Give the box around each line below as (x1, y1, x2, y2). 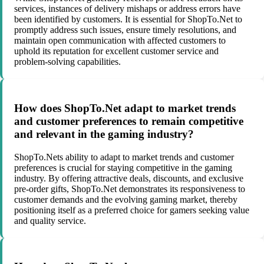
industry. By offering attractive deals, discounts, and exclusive (14, 173, 243, 183)
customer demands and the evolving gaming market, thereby (14, 194, 237, 204)
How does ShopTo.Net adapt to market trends (14, 101, 236, 114)
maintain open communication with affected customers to (14, 35, 226, 46)
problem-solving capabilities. (14, 57, 121, 67)
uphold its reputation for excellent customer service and (14, 46, 219, 57)
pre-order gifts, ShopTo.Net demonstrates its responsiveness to (14, 183, 245, 194)
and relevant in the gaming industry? (14, 127, 194, 140)
